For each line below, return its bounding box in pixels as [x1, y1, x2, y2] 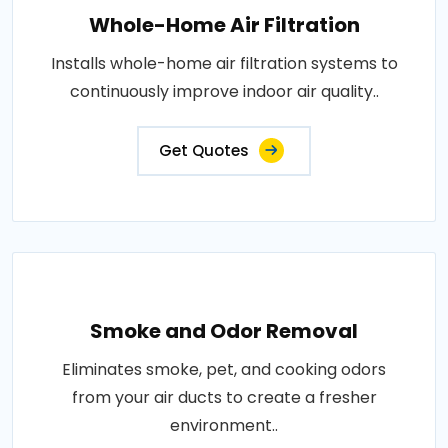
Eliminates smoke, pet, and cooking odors [62, 358, 386, 381]
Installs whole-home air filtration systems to [50, 52, 398, 75]
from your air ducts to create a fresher [71, 386, 377, 409]
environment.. [170, 414, 278, 437]
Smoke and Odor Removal [90, 317, 358, 345]
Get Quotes [159, 140, 249, 161]
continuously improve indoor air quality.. [69, 80, 379, 103]
